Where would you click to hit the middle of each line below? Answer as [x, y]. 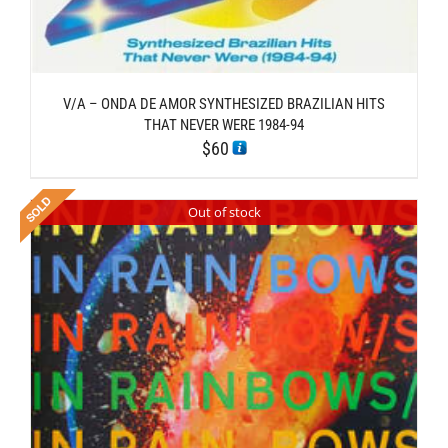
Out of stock [224, 211]
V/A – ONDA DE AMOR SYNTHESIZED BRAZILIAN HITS [224, 104]
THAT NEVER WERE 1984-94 [224, 125]
